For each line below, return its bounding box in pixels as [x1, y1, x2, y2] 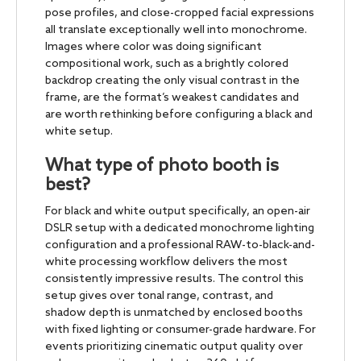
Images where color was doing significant [45, 39, 262, 54]
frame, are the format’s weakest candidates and [45, 90, 299, 105]
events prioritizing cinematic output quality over [45, 339, 303, 354]
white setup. [45, 124, 113, 139]
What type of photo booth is [45, 155, 279, 176]
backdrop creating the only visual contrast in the [45, 73, 300, 88]
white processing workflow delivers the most [45, 255, 288, 269]
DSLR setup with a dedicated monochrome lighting [45, 221, 314, 235]
